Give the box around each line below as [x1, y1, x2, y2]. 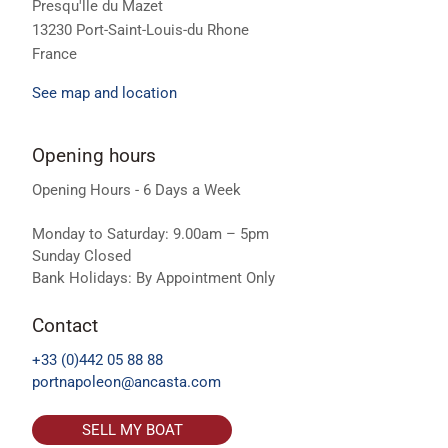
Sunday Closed [32, 247, 131, 266]
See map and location [32, 83, 177, 102]
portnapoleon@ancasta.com [32, 373, 221, 392]
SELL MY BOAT [81, 421, 183, 440]
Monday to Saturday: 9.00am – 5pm [32, 225, 269, 244]
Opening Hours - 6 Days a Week [32, 181, 241, 200]
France [32, 44, 77, 63]
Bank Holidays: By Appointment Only [32, 269, 275, 288]
